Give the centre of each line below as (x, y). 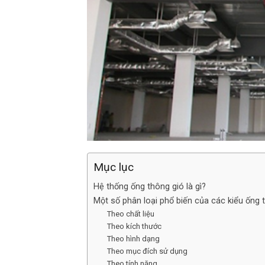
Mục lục (114, 167)
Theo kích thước (134, 227)
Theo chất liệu (130, 214)
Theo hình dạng (133, 239)
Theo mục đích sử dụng (147, 251)
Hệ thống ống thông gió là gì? (150, 187)
